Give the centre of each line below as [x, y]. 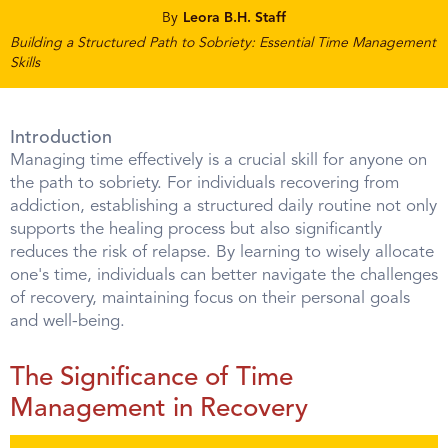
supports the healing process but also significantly [196, 229]
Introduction [61, 138]
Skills [25, 63]
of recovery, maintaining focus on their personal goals [210, 298]
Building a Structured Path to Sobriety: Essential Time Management [223, 43]
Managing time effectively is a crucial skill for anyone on [218, 160]
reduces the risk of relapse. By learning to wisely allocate [222, 252]
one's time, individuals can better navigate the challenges [224, 275]
